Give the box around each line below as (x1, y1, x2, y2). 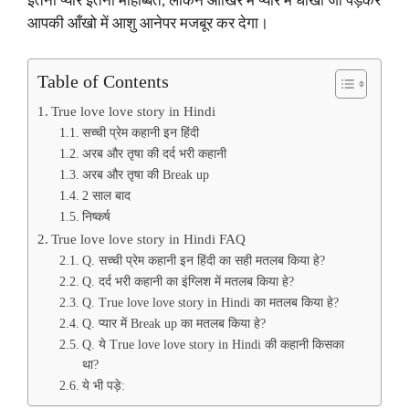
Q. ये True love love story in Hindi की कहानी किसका (81, 337, 344, 351)
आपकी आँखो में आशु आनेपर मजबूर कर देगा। (27, 15, 268, 33)
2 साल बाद (81, 188, 131, 203)
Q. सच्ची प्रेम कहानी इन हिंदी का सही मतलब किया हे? (81, 253, 325, 267)
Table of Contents (37, 70, 169, 91)
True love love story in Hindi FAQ (51, 230, 246, 246)
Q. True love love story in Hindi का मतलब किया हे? (81, 295, 339, 309)
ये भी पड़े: (81, 378, 125, 393)
